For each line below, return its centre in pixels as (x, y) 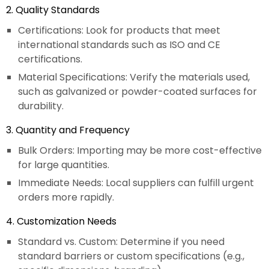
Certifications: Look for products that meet (119, 31)
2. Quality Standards (53, 10)
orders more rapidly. (66, 198)
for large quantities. (64, 165)
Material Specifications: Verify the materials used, (134, 77)
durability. (41, 106)
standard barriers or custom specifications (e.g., (131, 256)
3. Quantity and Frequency (68, 130)
